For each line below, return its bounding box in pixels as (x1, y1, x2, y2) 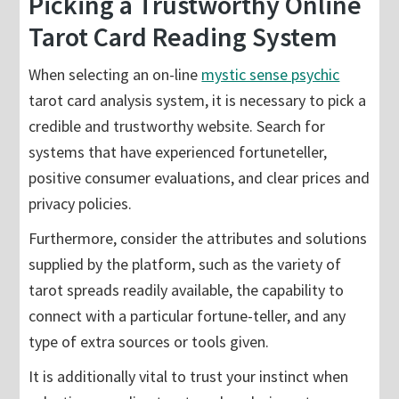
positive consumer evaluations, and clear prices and (28, 167, 370, 189)
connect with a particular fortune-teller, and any (28, 305, 346, 327)
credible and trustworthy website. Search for (28, 116, 326, 137)
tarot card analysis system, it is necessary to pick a (28, 90, 367, 111)
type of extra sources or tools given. (28, 331, 270, 353)
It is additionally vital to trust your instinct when (28, 366, 349, 387)
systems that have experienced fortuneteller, (28, 142, 328, 163)
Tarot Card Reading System (28, 20, 338, 54)
